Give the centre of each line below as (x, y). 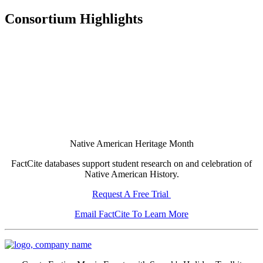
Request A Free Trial (131, 194)
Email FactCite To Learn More (131, 214)
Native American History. (131, 174)
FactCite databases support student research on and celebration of (131, 163)
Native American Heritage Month (131, 143)
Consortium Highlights (74, 19)
